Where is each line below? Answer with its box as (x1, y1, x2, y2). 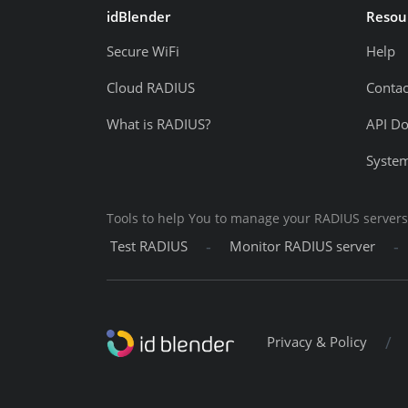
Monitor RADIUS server (229, 237, 375, 257)
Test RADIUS (110, 237, 188, 257)
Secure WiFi (107, 42, 179, 62)
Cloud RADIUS (107, 78, 195, 98)
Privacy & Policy (267, 332, 367, 352)
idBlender (107, 7, 170, 27)
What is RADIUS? (107, 115, 210, 135)
